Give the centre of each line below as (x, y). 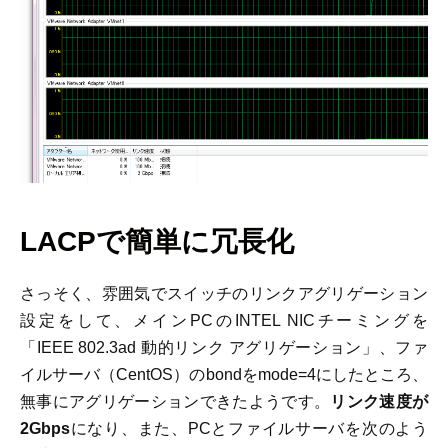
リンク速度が (379, 400)
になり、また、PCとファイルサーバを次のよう (249, 427)
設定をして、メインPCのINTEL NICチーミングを (224, 319)
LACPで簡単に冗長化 (157, 241)
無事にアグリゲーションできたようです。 (175, 400)
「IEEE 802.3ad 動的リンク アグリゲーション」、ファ (224, 346)
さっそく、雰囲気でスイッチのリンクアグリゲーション (224, 292)
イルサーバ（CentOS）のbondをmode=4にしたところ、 (224, 373)
